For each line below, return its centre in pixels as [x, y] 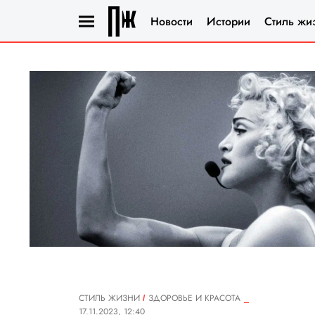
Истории [229, 21]
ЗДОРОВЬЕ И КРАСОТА [194, 298]
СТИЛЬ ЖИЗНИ [109, 298]
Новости [172, 21]
